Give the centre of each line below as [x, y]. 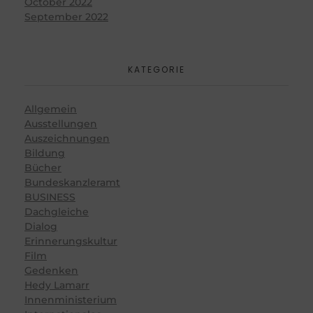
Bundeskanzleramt [72, 182]
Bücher [43, 167]
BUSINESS [50, 197]
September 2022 [66, 16]
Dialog [41, 226]
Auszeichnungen [67, 138]
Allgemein [51, 109]
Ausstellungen [61, 123]
